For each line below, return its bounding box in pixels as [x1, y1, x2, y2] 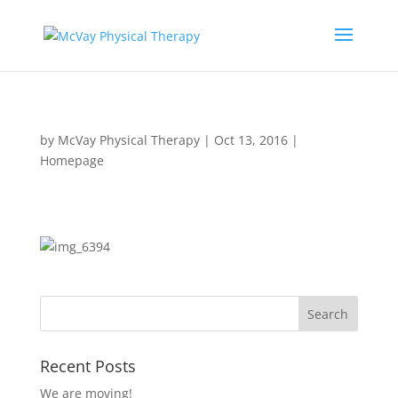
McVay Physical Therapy [57, 131, 200, 148]
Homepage [39, 152, 104, 169]
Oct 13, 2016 [213, 131, 288, 148]
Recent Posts [39, 355, 136, 377]
